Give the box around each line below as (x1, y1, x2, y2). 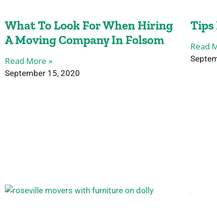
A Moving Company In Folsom (5, 32, 164, 47)
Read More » (5, 55, 52, 66)
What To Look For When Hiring (5, 17, 173, 32)
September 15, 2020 (5, 68, 80, 78)
